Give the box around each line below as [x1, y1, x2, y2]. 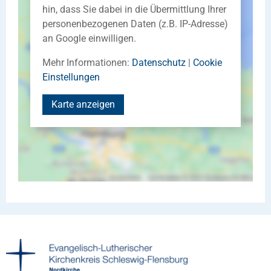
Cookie [193, 56, 222, 68]
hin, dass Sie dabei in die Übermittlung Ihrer [42, 3, 226, 15]
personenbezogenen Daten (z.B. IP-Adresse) [42, 18, 228, 30]
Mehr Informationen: [42, 56, 132, 68]
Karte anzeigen [51, 98, 115, 110]
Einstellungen [42, 71, 100, 83]
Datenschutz [132, 56, 186, 68]
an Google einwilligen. [42, 32, 136, 44]
